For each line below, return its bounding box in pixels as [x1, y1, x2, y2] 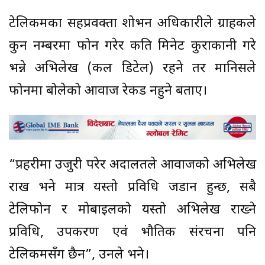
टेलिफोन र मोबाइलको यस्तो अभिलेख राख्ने [9, 202, 256, 219]
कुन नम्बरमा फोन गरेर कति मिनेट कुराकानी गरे [9, 38, 256, 56]
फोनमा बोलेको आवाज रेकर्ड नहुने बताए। [9, 83, 207, 101]
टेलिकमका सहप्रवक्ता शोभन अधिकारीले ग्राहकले [9, 15, 256, 33]
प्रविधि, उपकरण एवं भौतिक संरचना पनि [9, 224, 256, 242]
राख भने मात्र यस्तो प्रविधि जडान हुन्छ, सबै [9, 179, 256, 197]
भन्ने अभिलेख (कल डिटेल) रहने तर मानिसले [9, 60, 256, 78]
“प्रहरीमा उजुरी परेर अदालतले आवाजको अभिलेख [9, 157, 256, 174]
